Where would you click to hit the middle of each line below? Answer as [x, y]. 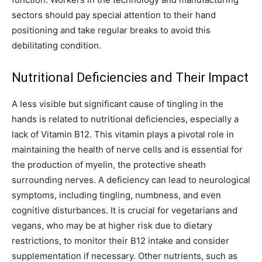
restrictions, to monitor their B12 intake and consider [120, 240]
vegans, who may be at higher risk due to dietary [112, 225]
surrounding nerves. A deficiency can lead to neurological [131, 180]
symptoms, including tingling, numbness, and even [116, 195]
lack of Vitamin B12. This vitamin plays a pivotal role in [123, 134]
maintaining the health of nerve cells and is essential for [127, 149]
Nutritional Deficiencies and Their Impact [130, 77]
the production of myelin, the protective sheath [109, 164]
